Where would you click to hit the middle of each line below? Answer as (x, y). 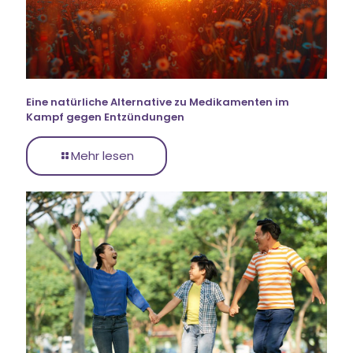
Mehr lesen (102, 156)
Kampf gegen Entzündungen (105, 117)
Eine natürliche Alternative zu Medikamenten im (158, 102)
